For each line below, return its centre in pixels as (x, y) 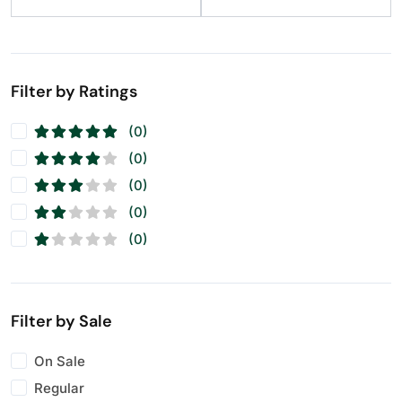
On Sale (60, 361)
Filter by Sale (61, 321)
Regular (59, 388)
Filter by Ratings (74, 92)
